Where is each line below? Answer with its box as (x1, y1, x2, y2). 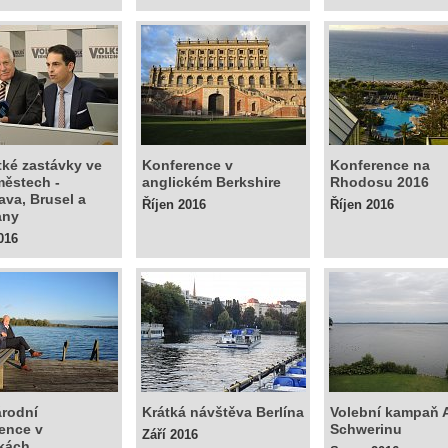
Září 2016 (142, 427, 198, 442)
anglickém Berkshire (142, 174, 281, 190)
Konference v (142, 157, 233, 173)
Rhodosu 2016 (330, 174, 429, 190)
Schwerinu (330, 421, 402, 437)
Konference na (330, 157, 430, 173)
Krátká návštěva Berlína (142, 404, 304, 420)
